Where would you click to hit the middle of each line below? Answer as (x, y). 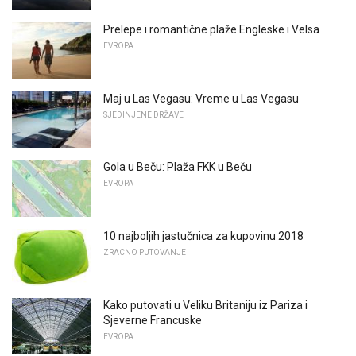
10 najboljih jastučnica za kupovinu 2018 (203, 236)
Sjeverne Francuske (153, 320)
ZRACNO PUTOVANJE (145, 253)
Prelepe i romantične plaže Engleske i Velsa (211, 30)
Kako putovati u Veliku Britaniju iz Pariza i (205, 305)
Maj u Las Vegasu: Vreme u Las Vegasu (201, 98)
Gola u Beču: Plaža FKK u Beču (178, 167)
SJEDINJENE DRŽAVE (143, 114)
